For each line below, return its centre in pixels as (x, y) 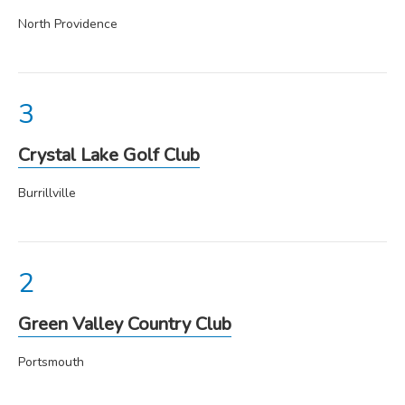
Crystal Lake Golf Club (109, 155)
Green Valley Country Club (125, 324)
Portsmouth (51, 362)
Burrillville (47, 193)
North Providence (68, 24)
